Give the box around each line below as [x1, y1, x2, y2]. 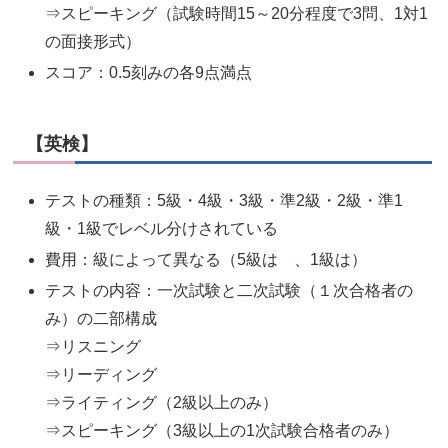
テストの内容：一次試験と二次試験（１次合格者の [45, 282, 414, 300]
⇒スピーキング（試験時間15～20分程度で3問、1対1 [45, 5, 429, 23]
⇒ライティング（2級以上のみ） [45, 394, 279, 412]
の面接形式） [45, 33, 142, 51]
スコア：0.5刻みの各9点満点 [45, 64, 253, 82]
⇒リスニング [45, 338, 142, 356]
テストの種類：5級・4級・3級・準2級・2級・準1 [45, 192, 404, 209]
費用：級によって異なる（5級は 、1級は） [45, 251, 368, 269]
